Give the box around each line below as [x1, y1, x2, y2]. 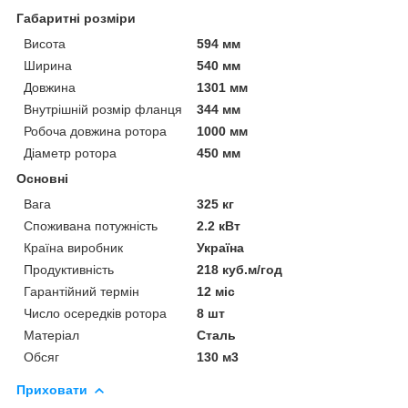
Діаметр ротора [24, 145, 117, 160]
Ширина [24, 57, 72, 73]
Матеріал [24, 327, 79, 342]
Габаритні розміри [16, 10, 136, 25]
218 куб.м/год [197, 261, 283, 277]
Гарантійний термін [24, 283, 139, 299]
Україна [197, 240, 245, 255]
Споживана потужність [24, 218, 158, 233]
